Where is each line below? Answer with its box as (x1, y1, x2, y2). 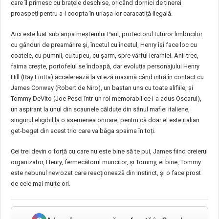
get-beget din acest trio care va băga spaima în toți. (11, 127, 156, 134)
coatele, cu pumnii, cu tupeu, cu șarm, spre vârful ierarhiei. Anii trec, (11, 52, 199, 59)
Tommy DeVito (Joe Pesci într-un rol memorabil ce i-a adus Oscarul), (11, 95, 202, 102)
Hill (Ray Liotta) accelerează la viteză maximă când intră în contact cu (11, 73, 204, 81)
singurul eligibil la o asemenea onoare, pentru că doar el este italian (11, 116, 200, 124)
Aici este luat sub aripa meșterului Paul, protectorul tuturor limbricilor (11, 30, 203, 38)
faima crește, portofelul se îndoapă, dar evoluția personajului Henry (11, 63, 200, 70)
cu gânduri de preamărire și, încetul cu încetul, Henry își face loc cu (11, 41, 197, 48)
